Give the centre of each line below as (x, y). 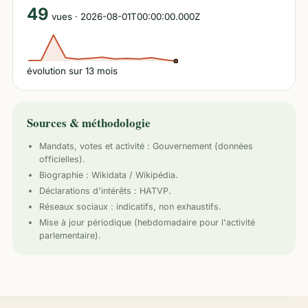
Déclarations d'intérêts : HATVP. (105, 191)
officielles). (62, 159)
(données (232, 146)
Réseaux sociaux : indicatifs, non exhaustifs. (130, 207)
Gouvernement (182, 146)
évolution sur (56, 71)
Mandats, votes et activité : (96, 146)
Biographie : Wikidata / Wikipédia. (109, 175)
